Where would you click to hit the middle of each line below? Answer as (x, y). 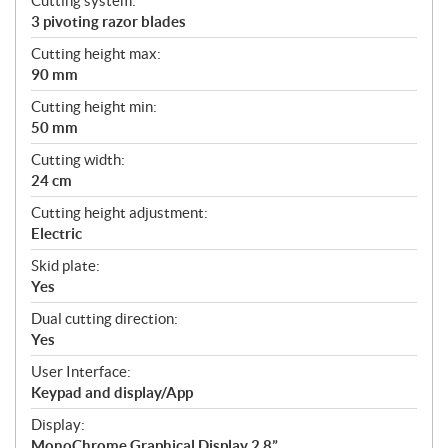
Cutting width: (78, 159)
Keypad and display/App (112, 392)
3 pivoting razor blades (108, 21)
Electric (56, 233)
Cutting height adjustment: (119, 212)
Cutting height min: (94, 106)
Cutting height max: (96, 53)
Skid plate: (65, 265)
